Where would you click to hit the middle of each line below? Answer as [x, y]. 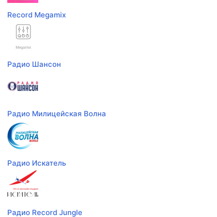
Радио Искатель [37, 163]
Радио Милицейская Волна [57, 114]
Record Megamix [37, 15]
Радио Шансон [34, 64]
